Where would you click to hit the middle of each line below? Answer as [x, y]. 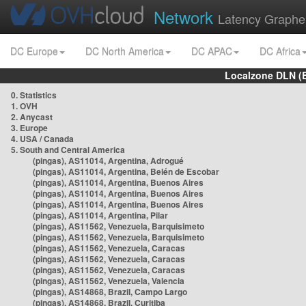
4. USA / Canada [42, 139]
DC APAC [212, 51]
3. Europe [29, 128]
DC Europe [34, 51]
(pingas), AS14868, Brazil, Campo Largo [110, 292]
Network [186, 17]
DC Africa [280, 51]
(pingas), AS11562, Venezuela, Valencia [109, 281]
